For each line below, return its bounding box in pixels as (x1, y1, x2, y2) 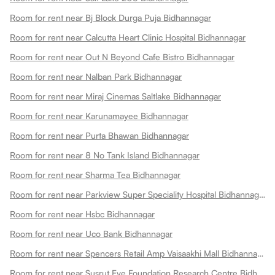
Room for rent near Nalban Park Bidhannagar (10, 71, 182, 82)
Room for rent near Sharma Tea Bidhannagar (10, 169, 180, 180)
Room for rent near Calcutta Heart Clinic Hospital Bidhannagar (10, 31, 246, 42)
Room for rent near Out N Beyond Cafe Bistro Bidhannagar (10, 51, 234, 62)
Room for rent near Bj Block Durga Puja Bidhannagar (10, 12, 211, 23)
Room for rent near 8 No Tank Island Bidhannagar (10, 149, 199, 160)
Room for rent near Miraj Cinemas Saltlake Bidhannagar (10, 90, 221, 101)
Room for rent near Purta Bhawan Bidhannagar (10, 130, 189, 141)
